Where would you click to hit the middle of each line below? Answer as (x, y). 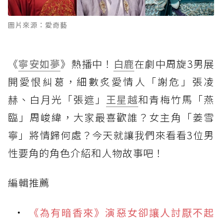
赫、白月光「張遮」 (57, 99)
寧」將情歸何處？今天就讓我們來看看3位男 (111, 135)
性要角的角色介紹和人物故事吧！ (86, 153)
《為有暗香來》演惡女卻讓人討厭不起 (121, 212)
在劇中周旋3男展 (174, 63)
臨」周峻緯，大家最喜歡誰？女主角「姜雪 (111, 117)
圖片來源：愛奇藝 (38, 25)
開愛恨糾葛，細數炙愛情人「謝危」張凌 (111, 81)
